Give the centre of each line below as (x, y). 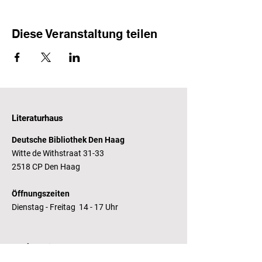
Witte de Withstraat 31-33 (58, 153)
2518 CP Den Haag (46, 167)
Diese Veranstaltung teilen (85, 34)
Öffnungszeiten (41, 194)
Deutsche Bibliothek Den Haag (68, 140)
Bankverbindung (43, 247)
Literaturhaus (37, 118)
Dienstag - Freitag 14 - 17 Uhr (66, 207)
